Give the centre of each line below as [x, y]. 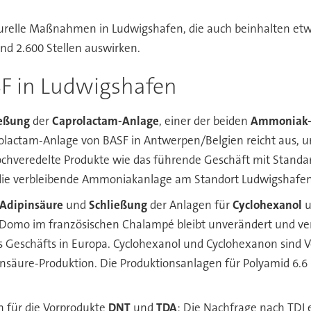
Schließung [118, 204]
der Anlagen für [190, 204]
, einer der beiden [205, 121]
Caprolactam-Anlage [106, 121]
